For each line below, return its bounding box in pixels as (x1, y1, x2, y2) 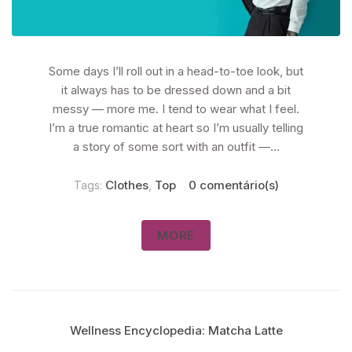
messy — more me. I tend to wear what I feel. (53, 101, 299, 117)
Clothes (104, 178, 148, 193)
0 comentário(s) (188, 178, 279, 193)
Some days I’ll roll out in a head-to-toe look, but (49, 64, 303, 79)
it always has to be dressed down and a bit (61, 82, 291, 98)
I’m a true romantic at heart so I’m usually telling (49, 120, 303, 136)
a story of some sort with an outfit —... (72, 139, 280, 155)
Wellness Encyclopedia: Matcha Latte (69, 323, 283, 339)
